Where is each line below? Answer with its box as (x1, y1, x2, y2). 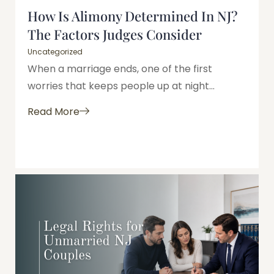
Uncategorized (28, 46, 83, 57)
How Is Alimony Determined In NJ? (28, 6, 237, 25)
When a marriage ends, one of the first (28, 61, 212, 76)
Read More (28, 105, 80, 119)
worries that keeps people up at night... (28, 78, 215, 93)
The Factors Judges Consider (28, 24, 202, 43)
